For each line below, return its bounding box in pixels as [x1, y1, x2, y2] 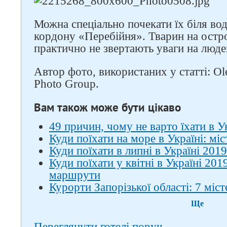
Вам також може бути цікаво [34, 100, 181, 115]
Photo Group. [34, 78, 99, 90]
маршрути [49, 169, 100, 181]
